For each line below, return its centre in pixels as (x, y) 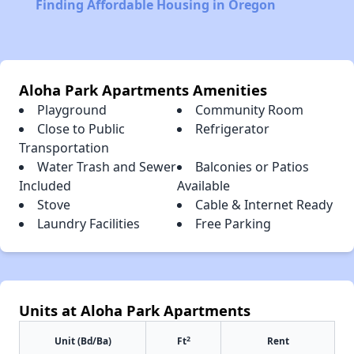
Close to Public (81, 129)
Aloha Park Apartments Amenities (143, 90)
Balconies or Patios (252, 167)
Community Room (249, 110)
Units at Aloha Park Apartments (135, 311)
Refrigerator (232, 129)
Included (45, 186)
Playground (72, 110)
